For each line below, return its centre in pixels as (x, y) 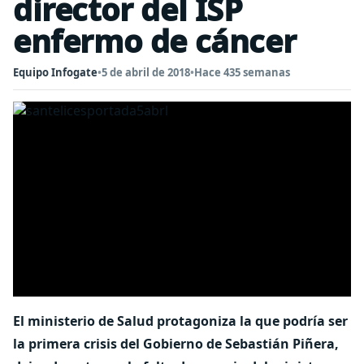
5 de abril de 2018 (146, 72)
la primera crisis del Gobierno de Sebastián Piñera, (176, 344)
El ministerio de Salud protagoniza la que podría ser (180, 321)
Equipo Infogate (55, 72)
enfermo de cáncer (155, 41)
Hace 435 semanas (242, 72)
